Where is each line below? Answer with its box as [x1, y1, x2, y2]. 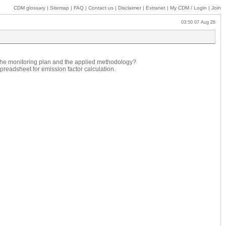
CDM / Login [177, 5, 208, 11]
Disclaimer [118, 5, 141, 11]
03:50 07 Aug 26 [175, 20, 215, 25]
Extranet [146, 5, 165, 11]
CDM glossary [14, 5, 45, 11]
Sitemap [50, 5, 69, 11]
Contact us [88, 5, 114, 11]
